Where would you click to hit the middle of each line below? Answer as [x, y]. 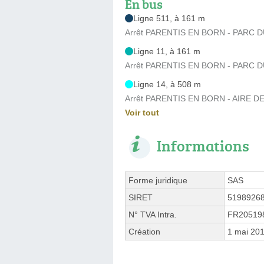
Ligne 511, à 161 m [169, 18]
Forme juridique [158, 180]
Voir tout [142, 112]
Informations [203, 145]
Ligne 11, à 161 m [167, 51]
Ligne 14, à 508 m [167, 84]
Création [144, 231]
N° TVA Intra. [153, 214]
